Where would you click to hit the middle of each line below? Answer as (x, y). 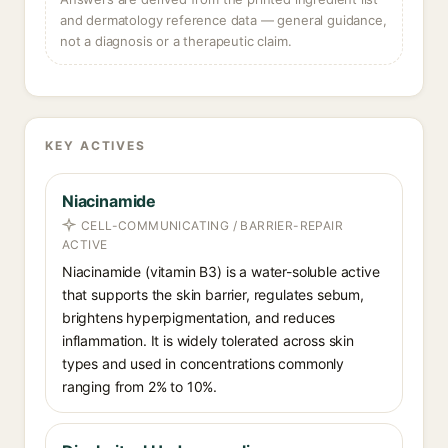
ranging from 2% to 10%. (140, 386)
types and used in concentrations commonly (203, 363)
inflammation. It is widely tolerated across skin (208, 340)
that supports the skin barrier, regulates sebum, (213, 294)
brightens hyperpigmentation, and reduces (199, 317)
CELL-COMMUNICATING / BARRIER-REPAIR (212, 225)
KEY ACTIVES (96, 145)
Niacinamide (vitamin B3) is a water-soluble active (221, 271)
